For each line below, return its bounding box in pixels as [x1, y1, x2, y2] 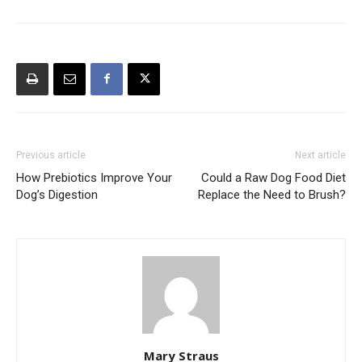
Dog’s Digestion [16, 187, 98, 202]
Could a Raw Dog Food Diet [201, 170, 346, 185]
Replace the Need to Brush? [198, 187, 346, 202]
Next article [295, 149, 346, 161]
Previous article [16, 149, 86, 161]
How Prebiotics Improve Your [16, 170, 172, 185]
